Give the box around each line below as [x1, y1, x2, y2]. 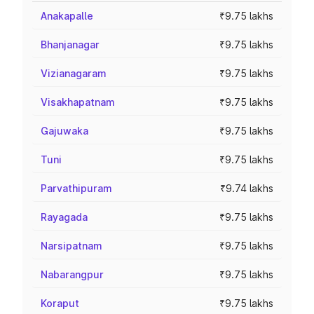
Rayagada [41, 211, 88, 223]
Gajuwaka [41, 125, 88, 137]
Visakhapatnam [41, 96, 115, 108]
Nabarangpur [41, 268, 104, 280]
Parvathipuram [41, 182, 112, 194]
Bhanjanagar [41, 39, 100, 50]
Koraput [41, 297, 79, 309]
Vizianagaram [41, 67, 107, 79]
